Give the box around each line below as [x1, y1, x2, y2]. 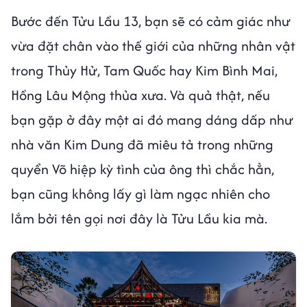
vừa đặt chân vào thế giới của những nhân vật [11, 35, 295, 56]
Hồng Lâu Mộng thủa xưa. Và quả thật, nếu [11, 84, 270, 105]
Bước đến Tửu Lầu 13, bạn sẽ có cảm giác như [11, 10, 291, 31]
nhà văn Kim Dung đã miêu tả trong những [11, 134, 273, 154]
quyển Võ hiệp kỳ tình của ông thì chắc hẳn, [11, 158, 274, 179]
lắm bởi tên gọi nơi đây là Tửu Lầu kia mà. [11, 208, 267, 228]
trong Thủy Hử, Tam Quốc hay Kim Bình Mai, [11, 60, 278, 80]
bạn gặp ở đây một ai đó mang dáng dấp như [11, 109, 293, 130]
